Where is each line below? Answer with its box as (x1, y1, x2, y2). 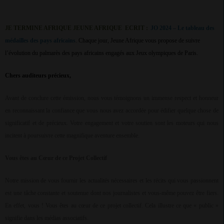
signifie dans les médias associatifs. (5, 214, 88, 222)
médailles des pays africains (5, 37, 75, 44)
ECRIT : (125, 24, 148, 32)
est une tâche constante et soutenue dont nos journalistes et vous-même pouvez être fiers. (5, 189, 218, 197)
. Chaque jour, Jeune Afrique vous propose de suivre (75, 37, 200, 44)
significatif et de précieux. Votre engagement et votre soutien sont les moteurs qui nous (5, 119, 218, 127)
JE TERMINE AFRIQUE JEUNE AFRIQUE (5, 24, 123, 32)
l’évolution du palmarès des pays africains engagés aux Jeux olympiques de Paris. (5, 49, 198, 57)
